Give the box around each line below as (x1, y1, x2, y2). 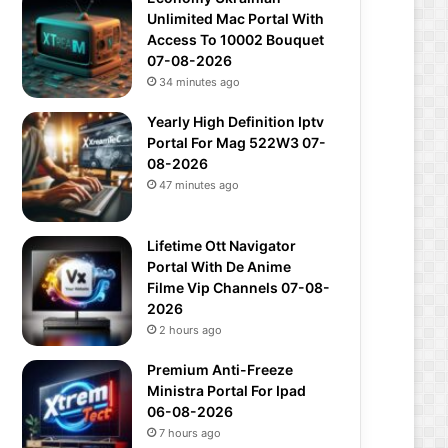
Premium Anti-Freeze (147, 361, 293, 378)
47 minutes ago (159, 178, 239, 192)
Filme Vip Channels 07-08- (147, 279, 330, 296)
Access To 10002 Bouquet (147, 31, 324, 48)
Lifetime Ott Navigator (147, 237, 296, 254)
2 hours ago (159, 323, 222, 337)
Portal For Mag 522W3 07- (147, 134, 326, 151)
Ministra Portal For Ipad (147, 382, 306, 399)
